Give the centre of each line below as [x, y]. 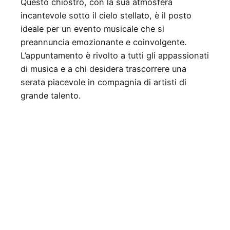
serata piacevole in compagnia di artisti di [103, 82]
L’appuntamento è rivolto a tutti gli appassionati [115, 55]
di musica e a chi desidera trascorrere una [103, 69]
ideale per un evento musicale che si [92, 28]
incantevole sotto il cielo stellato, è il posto [106, 15]
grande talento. [51, 95]
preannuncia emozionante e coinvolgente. [103, 42]
